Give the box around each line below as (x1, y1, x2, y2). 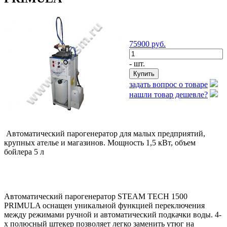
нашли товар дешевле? (129, 90, 208, 99)
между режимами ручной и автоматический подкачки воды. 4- (4, 210, 221, 219)
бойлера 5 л (4, 147, 44, 156)
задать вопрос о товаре (129, 80, 208, 89)
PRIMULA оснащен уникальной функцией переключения (4, 201, 205, 210)
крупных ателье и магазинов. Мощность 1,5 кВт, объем (4, 138, 196, 147)
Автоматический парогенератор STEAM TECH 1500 (4, 192, 187, 201)
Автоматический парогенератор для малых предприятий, (4, 129, 205, 138)
